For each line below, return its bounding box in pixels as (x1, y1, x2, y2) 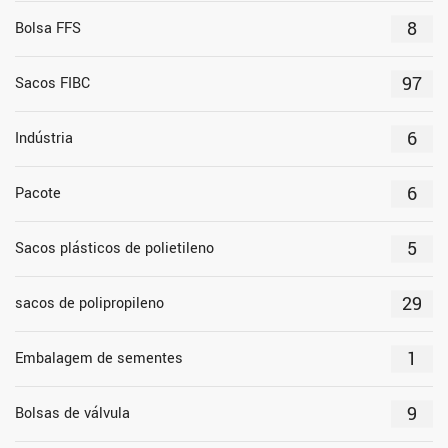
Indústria (15, 127, 73, 149)
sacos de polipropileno (15, 292, 164, 314)
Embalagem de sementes (15, 347, 183, 369)
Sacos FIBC (15, 72, 90, 94)
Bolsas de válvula (15, 402, 130, 424)
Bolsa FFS (15, 17, 81, 39)
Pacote (15, 182, 61, 204)
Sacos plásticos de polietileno (15, 237, 214, 259)
